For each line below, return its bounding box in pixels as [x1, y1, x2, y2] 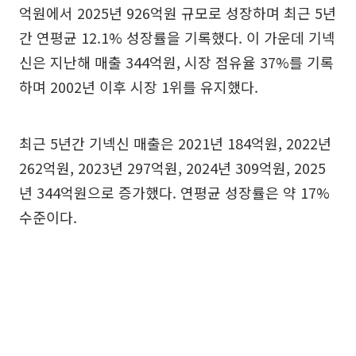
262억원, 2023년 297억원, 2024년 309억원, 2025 [19, 157, 326, 178]
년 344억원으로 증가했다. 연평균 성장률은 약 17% [19, 181, 330, 203]
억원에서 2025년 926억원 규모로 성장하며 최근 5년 [19, 2, 336, 23]
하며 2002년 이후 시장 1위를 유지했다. [19, 75, 258, 97]
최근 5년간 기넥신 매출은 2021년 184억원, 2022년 [19, 132, 331, 153]
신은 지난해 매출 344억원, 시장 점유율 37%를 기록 [19, 51, 334, 72]
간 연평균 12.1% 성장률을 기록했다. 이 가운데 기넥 [19, 26, 335, 48]
